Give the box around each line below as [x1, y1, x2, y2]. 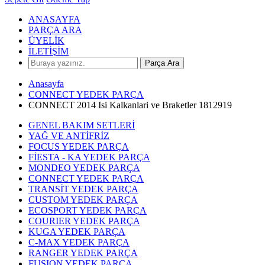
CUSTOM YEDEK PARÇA [28, 195, 138, 205]
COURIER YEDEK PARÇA [28, 216, 140, 226]
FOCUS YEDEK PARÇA [28, 141, 129, 151]
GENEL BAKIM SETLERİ [28, 120, 135, 130]
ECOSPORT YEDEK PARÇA [28, 205, 147, 215]
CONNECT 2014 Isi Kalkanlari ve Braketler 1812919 [28, 100, 232, 110]
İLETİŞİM [28, 46, 69, 56]
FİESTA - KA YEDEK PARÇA [28, 152, 150, 162]
